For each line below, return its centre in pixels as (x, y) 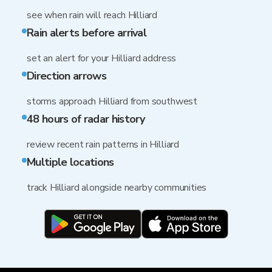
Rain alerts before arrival (87, 33)
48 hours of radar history (86, 119)
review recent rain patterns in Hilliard (103, 144)
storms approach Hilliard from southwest (112, 101)
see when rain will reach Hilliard (92, 15)
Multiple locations (70, 162)
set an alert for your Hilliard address (102, 58)
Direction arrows (66, 76)
